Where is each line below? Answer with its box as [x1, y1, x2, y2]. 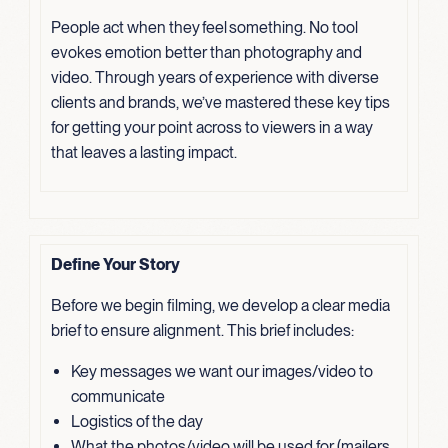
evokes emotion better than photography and [50, 42, 362, 62]
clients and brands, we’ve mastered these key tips [50, 92, 390, 112]
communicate [70, 386, 165, 406]
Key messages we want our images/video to [70, 361, 373, 381]
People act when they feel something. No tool [50, 17, 358, 37]
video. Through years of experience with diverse [50, 67, 379, 87]
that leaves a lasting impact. [50, 142, 237, 162]
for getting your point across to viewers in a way [50, 117, 373, 137]
